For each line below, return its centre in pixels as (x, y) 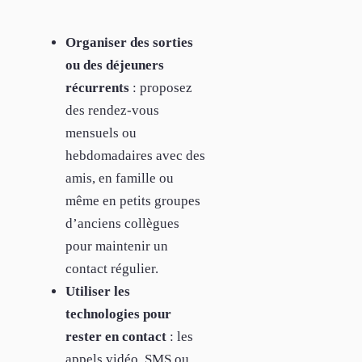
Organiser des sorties (129, 42)
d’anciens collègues (122, 223)
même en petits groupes (133, 200)
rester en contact (116, 336)
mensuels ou (101, 133)
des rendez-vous (112, 110)
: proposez (161, 87)
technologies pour (118, 314)
